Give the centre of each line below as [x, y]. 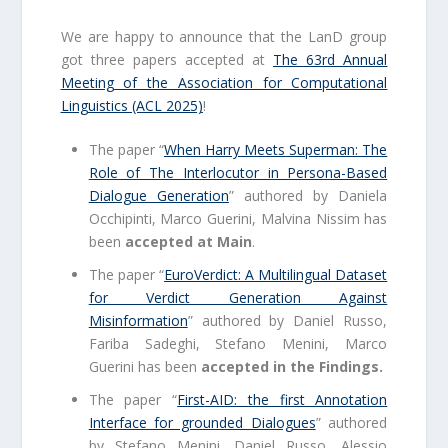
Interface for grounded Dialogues [202, 422]
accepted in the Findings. [291, 366]
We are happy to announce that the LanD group [224, 36]
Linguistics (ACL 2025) [131, 105]
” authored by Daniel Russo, [287, 320]
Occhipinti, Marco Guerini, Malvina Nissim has [238, 218]
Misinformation [138, 320]
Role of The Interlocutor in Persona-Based [238, 172]
